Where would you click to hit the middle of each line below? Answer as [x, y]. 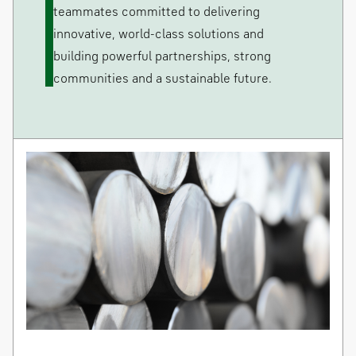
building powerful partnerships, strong [162, 58]
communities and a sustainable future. [163, 80]
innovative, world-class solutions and [159, 35]
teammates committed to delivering [157, 13]
